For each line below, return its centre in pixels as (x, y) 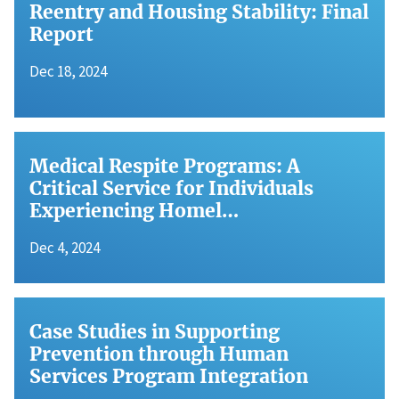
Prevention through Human (159, 354)
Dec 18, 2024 (68, 72)
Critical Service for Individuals (171, 189)
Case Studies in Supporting (154, 331)
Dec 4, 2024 (64, 248)
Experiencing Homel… (134, 211)
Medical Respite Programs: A (164, 167)
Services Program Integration (168, 376)
